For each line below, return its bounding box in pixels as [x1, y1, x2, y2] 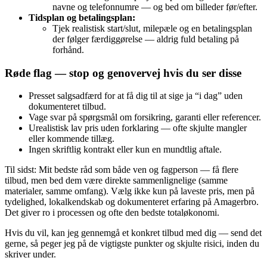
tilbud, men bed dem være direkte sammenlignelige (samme [5, 175, 228, 186]
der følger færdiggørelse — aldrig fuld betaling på [52, 33, 239, 44]
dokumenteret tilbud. [29, 101, 106, 112]
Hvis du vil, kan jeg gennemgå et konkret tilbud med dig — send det [5, 228, 262, 238]
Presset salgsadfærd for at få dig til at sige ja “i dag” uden [29, 91, 243, 101]
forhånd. [52, 44, 84, 55]
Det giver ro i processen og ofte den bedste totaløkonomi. [5, 207, 219, 218]
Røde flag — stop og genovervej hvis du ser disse [5, 66, 241, 79]
